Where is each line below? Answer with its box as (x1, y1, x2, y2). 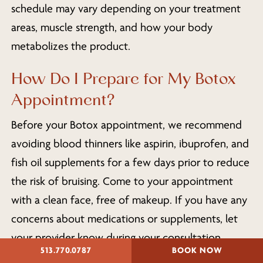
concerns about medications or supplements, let (11, 213, 238, 226)
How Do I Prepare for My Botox (11, 68, 235, 91)
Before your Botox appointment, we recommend (11, 119, 242, 132)
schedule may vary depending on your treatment (11, 2, 241, 16)
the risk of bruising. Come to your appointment (11, 175, 233, 188)
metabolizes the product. (11, 40, 130, 53)
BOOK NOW (172, 245, 222, 255)
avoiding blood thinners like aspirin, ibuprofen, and (11, 137, 249, 151)
